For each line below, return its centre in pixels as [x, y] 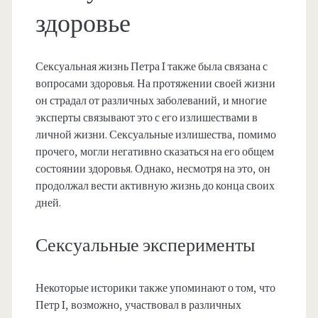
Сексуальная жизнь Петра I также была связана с [151, 67]
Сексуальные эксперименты [145, 246]
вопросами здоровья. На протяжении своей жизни [155, 84]
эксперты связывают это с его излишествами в [146, 118]
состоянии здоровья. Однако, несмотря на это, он [153, 169]
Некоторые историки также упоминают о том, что [155, 289]
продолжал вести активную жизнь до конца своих [155, 186]
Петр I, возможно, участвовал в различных [138, 306]
